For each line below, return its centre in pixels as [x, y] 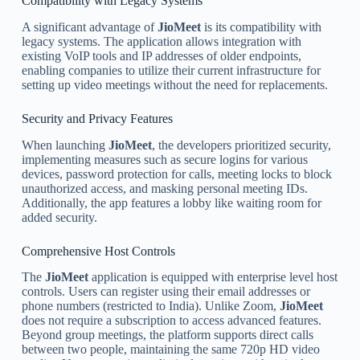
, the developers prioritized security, [241, 145]
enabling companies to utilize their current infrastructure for [171, 70]
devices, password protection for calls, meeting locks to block [176, 174]
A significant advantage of [89, 27]
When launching [65, 145]
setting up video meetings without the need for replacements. [174, 84]
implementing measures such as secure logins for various [164, 159]
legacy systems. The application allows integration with [161, 41]
